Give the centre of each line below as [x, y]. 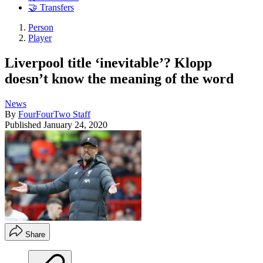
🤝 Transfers [51, 8]
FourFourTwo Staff [54, 114]
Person [41, 28]
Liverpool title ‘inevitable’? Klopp [108, 63]
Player [40, 38]
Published [24, 124]
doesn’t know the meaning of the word [119, 78]
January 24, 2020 [75, 124]
